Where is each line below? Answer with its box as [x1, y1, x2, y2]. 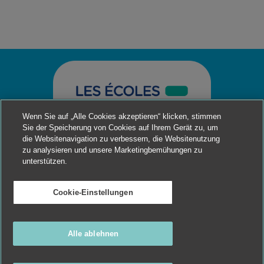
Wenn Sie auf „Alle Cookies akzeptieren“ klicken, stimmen [22, 112, 222, 121]
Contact [199, 235, 219, 242]
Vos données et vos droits [117, 235, 186, 242]
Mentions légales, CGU [45, 235, 104, 242]
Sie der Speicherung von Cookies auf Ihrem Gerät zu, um [22, 123, 219, 132]
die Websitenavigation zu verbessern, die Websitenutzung [22, 134, 220, 143]
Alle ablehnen [67, 229, 119, 238]
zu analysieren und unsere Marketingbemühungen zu [22, 146, 203, 154]
